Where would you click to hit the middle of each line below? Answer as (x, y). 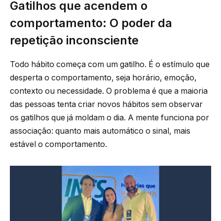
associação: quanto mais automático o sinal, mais (100, 131)
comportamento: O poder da (91, 23)
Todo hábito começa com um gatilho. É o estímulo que (110, 64)
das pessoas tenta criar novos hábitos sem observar (106, 104)
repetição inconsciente (74, 40)
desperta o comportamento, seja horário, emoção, (103, 77)
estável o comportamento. (58, 144)
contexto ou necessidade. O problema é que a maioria (109, 91)
